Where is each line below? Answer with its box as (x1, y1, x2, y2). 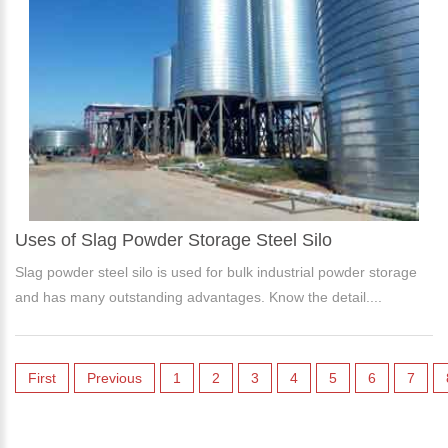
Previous (87, 369, 142, 386)
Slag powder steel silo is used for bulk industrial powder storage (15, 263, 417, 280)
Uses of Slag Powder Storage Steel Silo (15, 229, 332, 250)
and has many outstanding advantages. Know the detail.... (15, 288, 382, 305)
